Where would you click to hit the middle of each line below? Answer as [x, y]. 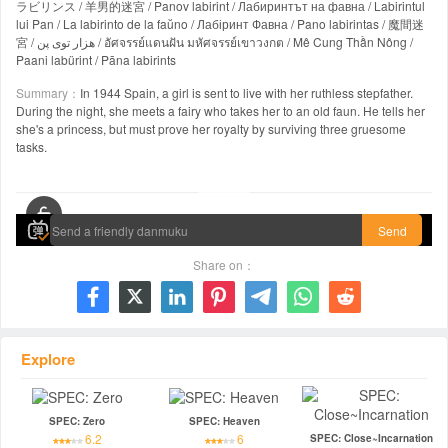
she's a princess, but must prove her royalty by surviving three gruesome [211, 128]
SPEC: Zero [77, 420]
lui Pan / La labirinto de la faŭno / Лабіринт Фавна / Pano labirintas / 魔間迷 [220, 23]
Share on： [224, 264]
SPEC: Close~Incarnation [371, 437]
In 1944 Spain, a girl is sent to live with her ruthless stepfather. [246, 92]
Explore [48, 358]
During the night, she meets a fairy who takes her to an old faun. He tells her [220, 110]
